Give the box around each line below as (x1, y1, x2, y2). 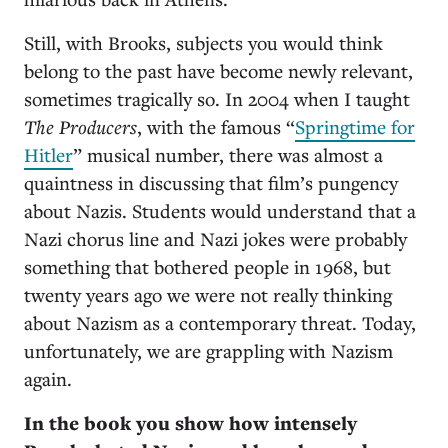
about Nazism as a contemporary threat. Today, (24, 310, 416, 335)
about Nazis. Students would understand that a (24, 198, 416, 223)
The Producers (24, 114, 137, 139)
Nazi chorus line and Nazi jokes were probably (24, 226, 407, 251)
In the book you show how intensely (24, 410, 357, 436)
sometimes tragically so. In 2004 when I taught (24, 86, 410, 111)
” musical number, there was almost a (73, 142, 383, 167)
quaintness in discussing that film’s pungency (24, 170, 398, 195)
